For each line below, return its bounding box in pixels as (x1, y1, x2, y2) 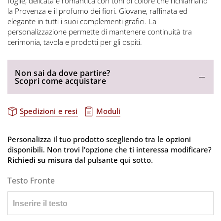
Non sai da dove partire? (15, 67, 110, 78)
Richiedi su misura (7, 154, 73, 165)
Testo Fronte (7, 175, 55, 186)
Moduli (96, 106, 121, 116)
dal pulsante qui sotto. (73, 154, 153, 165)
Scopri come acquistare (15, 75, 107, 86)
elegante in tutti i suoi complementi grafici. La (7, 16, 157, 26)
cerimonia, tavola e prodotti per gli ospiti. (7, 37, 143, 47)
